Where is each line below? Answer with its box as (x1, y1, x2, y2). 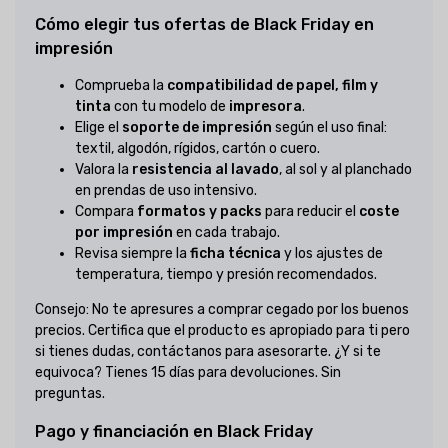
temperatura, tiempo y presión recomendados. (75, 266, 377, 284)
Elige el (75, 119, 122, 137)
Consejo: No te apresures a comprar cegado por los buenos (35, 301, 409, 319)
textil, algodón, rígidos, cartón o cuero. (75, 140, 320, 158)
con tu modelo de (111, 98, 229, 116)
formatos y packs (137, 203, 262, 221)
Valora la (75, 161, 132, 179)
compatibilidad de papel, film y (167, 77, 378, 95)
